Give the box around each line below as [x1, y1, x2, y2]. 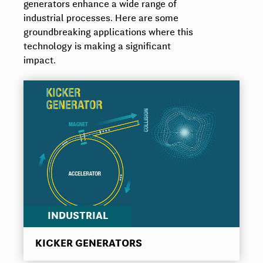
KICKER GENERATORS [35, 239, 142, 249]
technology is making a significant [23, 42, 171, 52]
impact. [23, 56, 56, 66]
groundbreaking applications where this [23, 28, 193, 38]
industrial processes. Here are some [23, 14, 178, 23]
